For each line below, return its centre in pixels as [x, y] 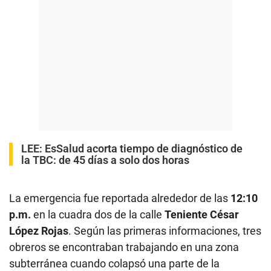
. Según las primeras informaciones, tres [165, 230]
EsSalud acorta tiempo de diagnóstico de [144, 148]
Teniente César [202, 214]
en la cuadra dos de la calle [98, 214]
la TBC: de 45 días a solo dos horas [105, 160]
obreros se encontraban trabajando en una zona [124, 247]
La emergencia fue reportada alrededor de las [120, 198]
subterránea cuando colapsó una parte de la [114, 263]
